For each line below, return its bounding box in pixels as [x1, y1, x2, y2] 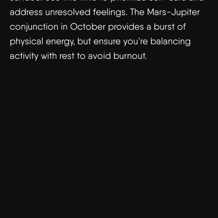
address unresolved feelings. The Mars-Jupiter [10, 6, 200, 18]
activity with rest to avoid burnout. [10, 50, 147, 61]
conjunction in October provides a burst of [10, 21, 186, 32]
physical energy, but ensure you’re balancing [10, 36, 191, 47]
